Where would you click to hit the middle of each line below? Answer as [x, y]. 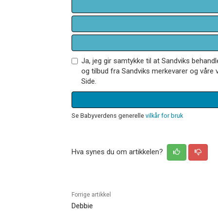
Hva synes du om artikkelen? [118, 152]
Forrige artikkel [91, 194]
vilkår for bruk [164, 115]
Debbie [82, 206]
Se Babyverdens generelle [109, 115]
